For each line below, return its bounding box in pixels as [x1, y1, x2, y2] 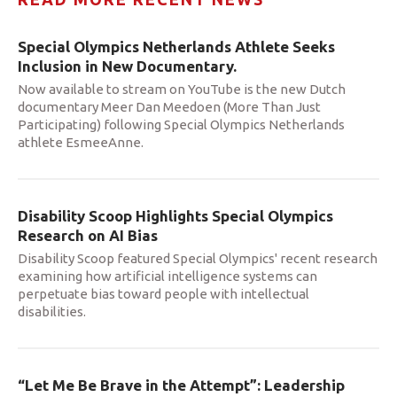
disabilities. [18, 304, 86, 320]
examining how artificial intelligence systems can [18, 269, 317, 284]
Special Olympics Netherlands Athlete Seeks [18, 38, 335, 56]
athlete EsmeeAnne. [18, 135, 144, 151]
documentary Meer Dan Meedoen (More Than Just [18, 99, 321, 115]
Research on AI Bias [18, 227, 158, 245]
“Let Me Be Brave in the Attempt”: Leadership [18, 377, 345, 394]
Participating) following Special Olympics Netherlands [18, 117, 345, 133]
